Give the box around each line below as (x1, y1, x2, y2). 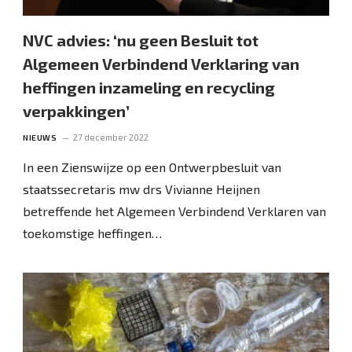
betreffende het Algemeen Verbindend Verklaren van (23, 203, 327, 218)
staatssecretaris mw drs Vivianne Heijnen (23, 181, 261, 196)
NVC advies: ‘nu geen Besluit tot (23, 30, 259, 49)
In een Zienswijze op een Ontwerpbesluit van (23, 159, 282, 174)
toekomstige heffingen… (23, 225, 163, 240)
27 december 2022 (73, 131, 149, 142)
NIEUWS (23, 132, 57, 142)
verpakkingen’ (23, 101, 130, 120)
